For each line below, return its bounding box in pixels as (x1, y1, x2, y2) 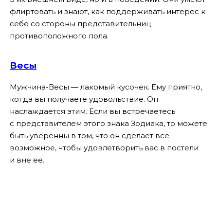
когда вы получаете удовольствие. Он (10, 94, 158, 104)
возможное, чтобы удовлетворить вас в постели (10, 143, 199, 152)
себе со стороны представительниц (10, 18, 151, 28)
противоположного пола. (10, 31, 109, 40)
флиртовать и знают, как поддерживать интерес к (10, 6, 205, 16)
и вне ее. (10, 155, 44, 164)
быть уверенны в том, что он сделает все (10, 130, 169, 140)
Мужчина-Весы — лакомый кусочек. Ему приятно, (10, 82, 202, 91)
